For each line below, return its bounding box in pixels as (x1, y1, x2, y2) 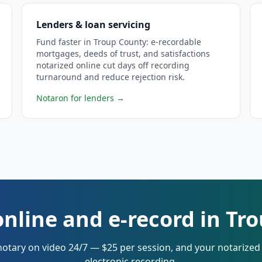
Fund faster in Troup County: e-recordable (36, 36, 202, 47)
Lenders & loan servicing (36, 18, 151, 31)
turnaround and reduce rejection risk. (36, 71, 185, 82)
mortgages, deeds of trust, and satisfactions (36, 48, 211, 59)
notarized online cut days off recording (36, 60, 190, 71)
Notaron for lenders (36, 92, 115, 104)
